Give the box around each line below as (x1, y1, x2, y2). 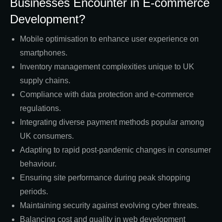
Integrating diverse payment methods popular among (20, 117, 204, 126)
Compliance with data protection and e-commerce (20, 90, 194, 99)
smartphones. (20, 48, 67, 57)
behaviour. (20, 159, 56, 168)
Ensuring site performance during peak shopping (20, 173, 190, 182)
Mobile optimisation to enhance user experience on (20, 34, 199, 43)
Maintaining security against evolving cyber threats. (20, 201, 199, 210)
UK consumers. (20, 131, 74, 140)
